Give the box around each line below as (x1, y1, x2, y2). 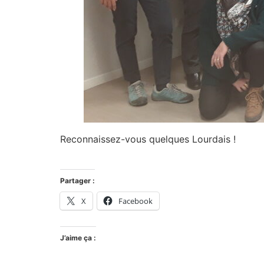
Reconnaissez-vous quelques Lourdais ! (60, 133, 236, 146)
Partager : (60, 176, 95, 185)
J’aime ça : (60, 233, 96, 242)
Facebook (118, 195, 153, 206)
